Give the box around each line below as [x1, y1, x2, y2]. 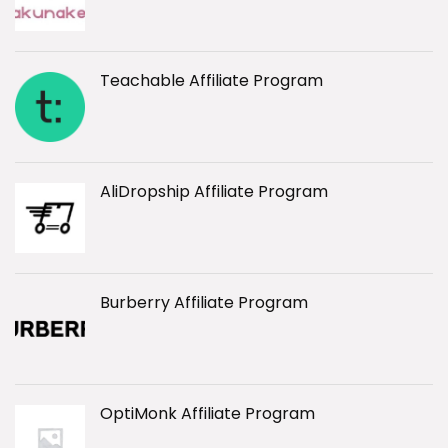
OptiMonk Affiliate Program [100, 402, 315, 425]
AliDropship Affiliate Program [100, 180, 328, 203]
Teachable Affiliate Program [100, 69, 323, 92]
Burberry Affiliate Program [100, 291, 308, 314]
